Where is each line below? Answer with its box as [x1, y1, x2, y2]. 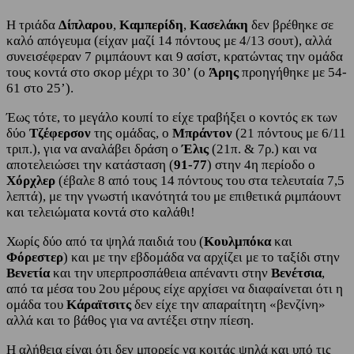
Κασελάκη [190, 17, 251, 33]
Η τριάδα [6, 17, 58, 33]
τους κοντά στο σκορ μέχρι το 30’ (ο [6, 65, 209, 81]
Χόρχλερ [6, 173, 58, 189]
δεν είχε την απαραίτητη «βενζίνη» [134, 297, 326, 313]
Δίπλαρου [58, 17, 113, 33]
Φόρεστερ [6, 250, 63, 265]
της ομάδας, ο [94, 126, 172, 141]
